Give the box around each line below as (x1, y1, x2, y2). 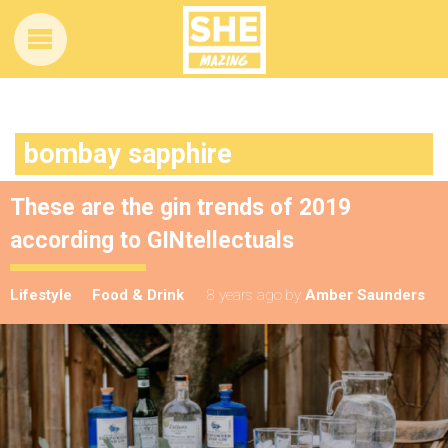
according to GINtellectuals (10, 227, 294, 254)
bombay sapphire (24, 138, 232, 170)
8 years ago (207, 286, 282, 304)
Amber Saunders (305, 286, 425, 304)
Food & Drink (92, 286, 184, 304)
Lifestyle (10, 286, 72, 304)
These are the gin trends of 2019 (10, 194, 351, 221)
